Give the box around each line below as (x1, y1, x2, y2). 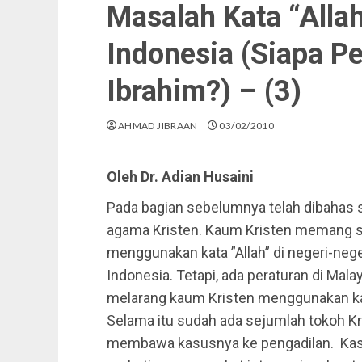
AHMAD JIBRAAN (118, 120, 198, 132)
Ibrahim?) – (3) (107, 74, 301, 108)
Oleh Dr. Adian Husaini (107, 168, 254, 185)
